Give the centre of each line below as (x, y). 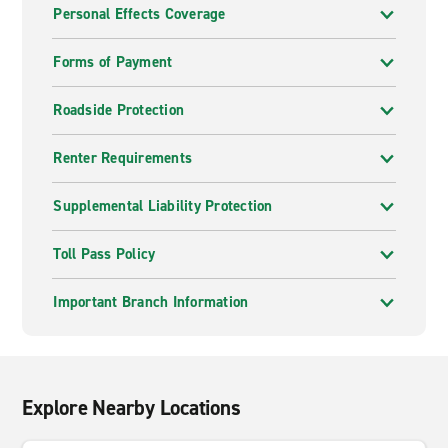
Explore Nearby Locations (131, 408)
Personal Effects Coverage (139, 14)
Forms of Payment (113, 62)
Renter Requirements (123, 158)
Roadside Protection (119, 110)
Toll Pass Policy (104, 254)
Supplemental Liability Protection (163, 206)
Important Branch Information (151, 302)
